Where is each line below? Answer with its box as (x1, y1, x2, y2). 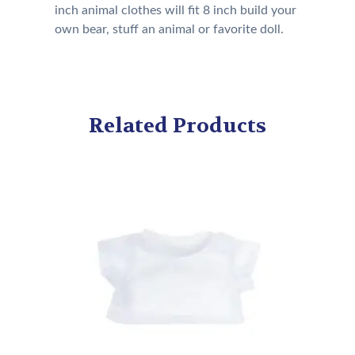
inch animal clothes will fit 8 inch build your (54, 4, 296, 17)
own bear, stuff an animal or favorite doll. (54, 23, 284, 36)
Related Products (88, 113, 266, 139)
